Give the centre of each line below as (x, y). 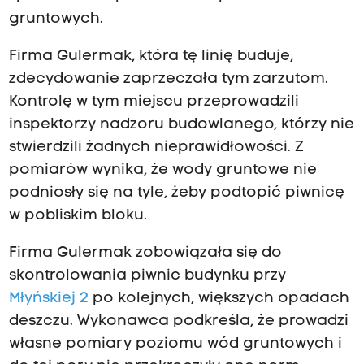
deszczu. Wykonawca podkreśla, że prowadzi (178, 322)
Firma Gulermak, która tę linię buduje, (151, 57)
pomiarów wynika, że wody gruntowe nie (162, 171)
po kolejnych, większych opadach (219, 299)
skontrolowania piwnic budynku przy (147, 276)
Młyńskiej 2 (48, 299)
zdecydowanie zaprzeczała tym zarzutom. (168, 80)
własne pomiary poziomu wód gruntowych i (175, 344)
